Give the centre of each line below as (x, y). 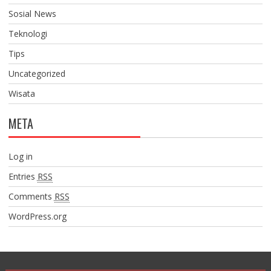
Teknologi (28, 33)
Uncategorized (37, 73)
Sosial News (32, 13)
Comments (31, 196)
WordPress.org (37, 216)
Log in (20, 156)
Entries (23, 176)
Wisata (21, 93)
